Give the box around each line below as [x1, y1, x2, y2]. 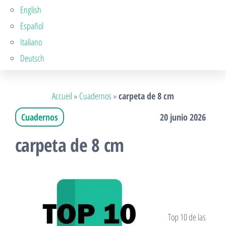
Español [20, 19, 43, 32]
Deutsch [20, 51, 44, 64]
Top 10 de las [166, 210, 206, 223]
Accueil [52, 90, 72, 102]
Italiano [20, 35, 42, 48]
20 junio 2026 [160, 111, 206, 123]
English [20, 3, 41, 16]
